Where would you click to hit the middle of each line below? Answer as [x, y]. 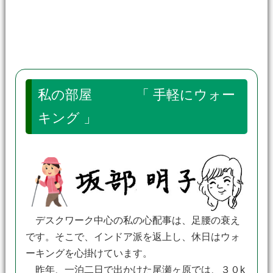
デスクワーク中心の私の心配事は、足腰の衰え [133, 220]
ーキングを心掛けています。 [89, 253]
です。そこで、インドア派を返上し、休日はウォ [133, 237]
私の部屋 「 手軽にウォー [136, 95]
